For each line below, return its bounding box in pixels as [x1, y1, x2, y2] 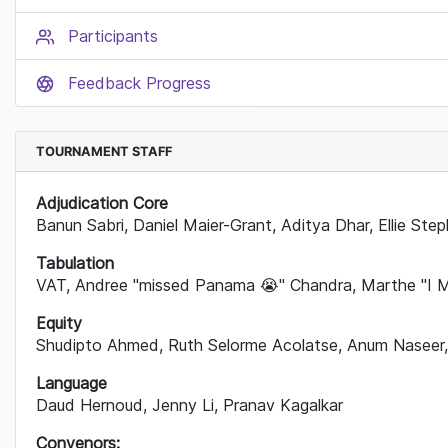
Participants [68, 26, 158, 46]
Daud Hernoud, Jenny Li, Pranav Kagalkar [36, 395, 348, 415]
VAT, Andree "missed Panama [36, 275, 260, 295]
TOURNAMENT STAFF [36, 144, 172, 159]
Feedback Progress [68, 73, 211, 93]
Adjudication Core [36, 193, 173, 213]
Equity [36, 313, 82, 333]
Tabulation [36, 253, 119, 273]
